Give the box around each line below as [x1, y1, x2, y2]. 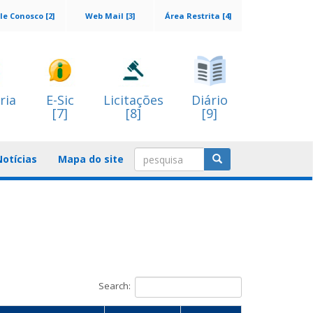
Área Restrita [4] [165, 10, 231, 21]
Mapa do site [58, 152, 124, 166]
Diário [191, 92, 228, 108]
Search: [99, 279, 131, 293]
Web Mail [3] [85, 10, 135, 21]
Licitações [103, 92, 163, 108]
